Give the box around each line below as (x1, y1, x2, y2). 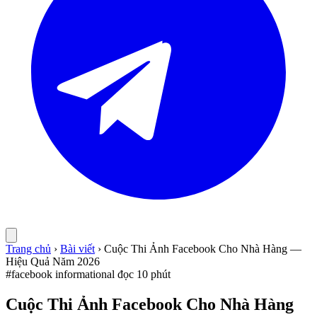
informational (55, 268, 115, 280)
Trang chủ (6, 243, 51, 255)
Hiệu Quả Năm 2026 (6, 255, 100, 267)
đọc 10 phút (117, 268, 171, 280)
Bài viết (60, 243, 95, 255)
